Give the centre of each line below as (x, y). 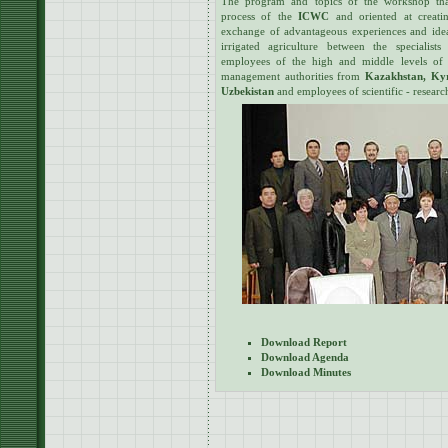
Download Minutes (306, 372)
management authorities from (293, 76)
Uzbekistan (247, 91)
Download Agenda (305, 357)
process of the (260, 16)
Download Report (304, 342)
